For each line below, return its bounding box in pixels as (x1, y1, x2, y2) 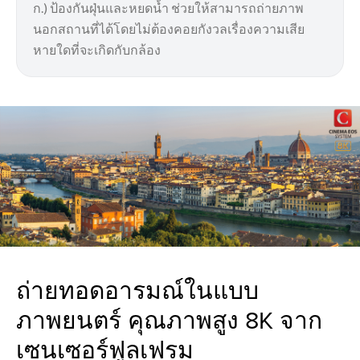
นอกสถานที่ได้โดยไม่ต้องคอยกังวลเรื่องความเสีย (33, 21, 305, 37)
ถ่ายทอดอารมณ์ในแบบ (16, 273, 259, 308)
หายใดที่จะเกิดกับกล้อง (33, 42, 161, 58)
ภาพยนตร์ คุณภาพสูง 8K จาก (16, 303, 322, 337)
